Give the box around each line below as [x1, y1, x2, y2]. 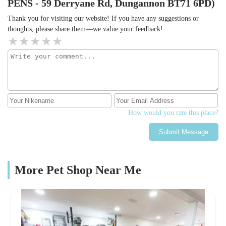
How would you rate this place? [128, 109, 218, 117]
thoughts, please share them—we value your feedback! [8, 25, 163, 33]
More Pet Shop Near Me [15, 163, 141, 177]
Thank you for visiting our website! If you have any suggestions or [8, 15, 199, 23]
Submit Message [159, 128, 208, 136]
